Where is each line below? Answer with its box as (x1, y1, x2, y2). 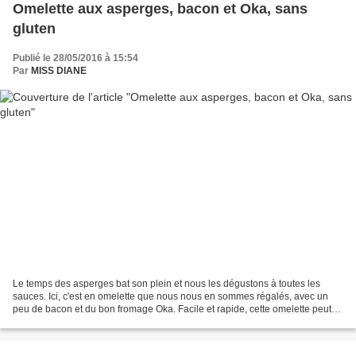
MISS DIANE (31, 65, 87, 77)
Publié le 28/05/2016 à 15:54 (13, 52, 138, 64)
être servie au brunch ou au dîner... (13, 315, 162, 327)
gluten (13, 21, 56, 37)
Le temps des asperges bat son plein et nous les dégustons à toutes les (13, 277, 320, 289)
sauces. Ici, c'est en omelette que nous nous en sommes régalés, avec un (13, 290, 328, 302)
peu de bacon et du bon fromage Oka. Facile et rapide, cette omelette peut (13, 303, 331, 315)
